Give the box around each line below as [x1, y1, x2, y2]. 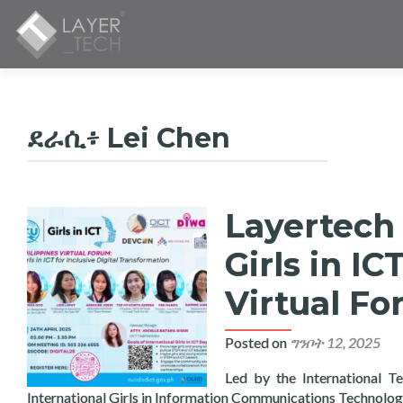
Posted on [225, 334, 290, 351]
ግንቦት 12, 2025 [290, 334, 381, 351]
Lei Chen [107, 121, 230, 155]
